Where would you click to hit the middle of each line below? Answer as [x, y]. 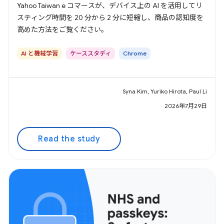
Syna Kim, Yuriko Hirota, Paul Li [165, 91]
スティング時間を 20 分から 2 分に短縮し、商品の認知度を [110, 17]
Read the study [69, 139]
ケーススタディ [90, 53]
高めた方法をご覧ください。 [62, 29]
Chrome [135, 53]
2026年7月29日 [186, 105]
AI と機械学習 [39, 53]
